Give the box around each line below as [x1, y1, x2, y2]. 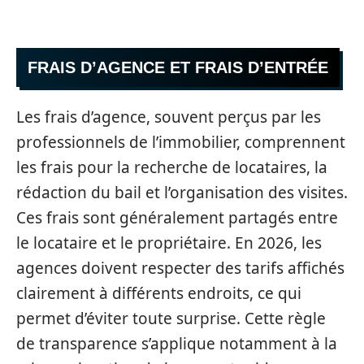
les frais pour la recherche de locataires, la [16, 157, 327, 178]
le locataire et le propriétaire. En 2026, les [16, 232, 322, 253]
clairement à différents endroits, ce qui [16, 283, 301, 304]
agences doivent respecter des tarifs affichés [16, 258, 344, 279]
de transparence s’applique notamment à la [16, 333, 337, 354]
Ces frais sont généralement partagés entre [16, 207, 338, 228]
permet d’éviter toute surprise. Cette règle [16, 308, 326, 329]
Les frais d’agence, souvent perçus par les [16, 106, 321, 128]
